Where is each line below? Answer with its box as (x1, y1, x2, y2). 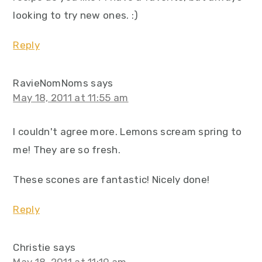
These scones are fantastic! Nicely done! (13, 174, 210, 185)
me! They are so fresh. (13, 144, 120, 156)
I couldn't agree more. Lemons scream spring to (13, 126, 242, 137)
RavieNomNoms (13, 77, 88, 89)
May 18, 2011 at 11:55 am (13, 92, 129, 104)
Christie (13, 242, 51, 253)
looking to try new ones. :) (13, 9, 139, 21)
